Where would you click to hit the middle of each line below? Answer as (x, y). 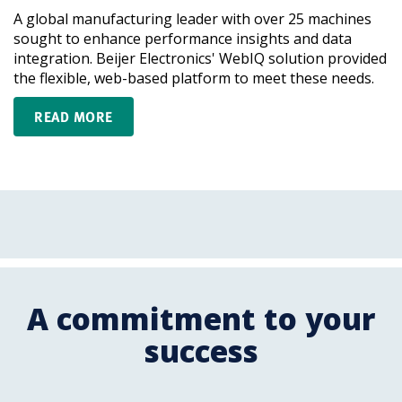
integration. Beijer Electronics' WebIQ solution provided (200, 59)
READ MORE (74, 117)
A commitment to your (201, 319)
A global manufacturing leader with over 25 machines (192, 19)
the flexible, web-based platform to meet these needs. (194, 79)
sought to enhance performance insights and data (183, 39)
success (201, 352)
